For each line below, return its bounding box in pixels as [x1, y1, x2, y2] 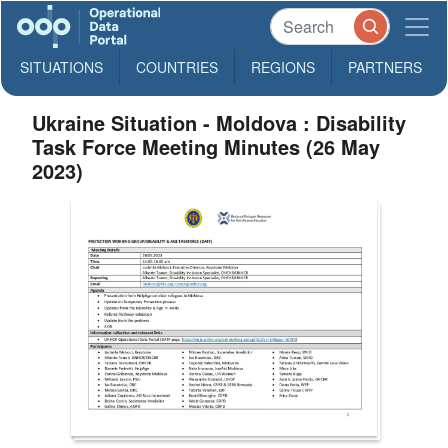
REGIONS [251, 57, 315, 77]
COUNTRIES [136, 57, 218, 77]
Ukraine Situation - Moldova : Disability [32, 108, 407, 137]
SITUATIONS [20, 57, 103, 77]
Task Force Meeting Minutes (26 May [32, 132, 381, 161]
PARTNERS [348, 57, 422, 77]
